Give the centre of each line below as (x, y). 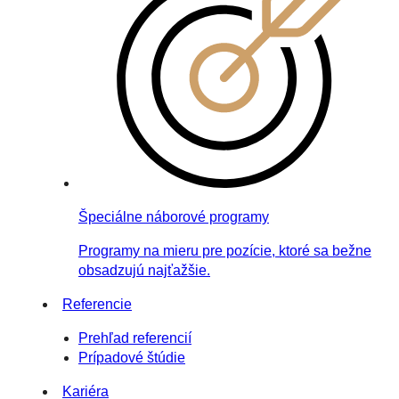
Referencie (97, 304)
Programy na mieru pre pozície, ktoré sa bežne (225, 250)
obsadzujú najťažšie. (144, 270)
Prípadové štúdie (132, 357)
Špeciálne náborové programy (174, 216)
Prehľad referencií (135, 338)
